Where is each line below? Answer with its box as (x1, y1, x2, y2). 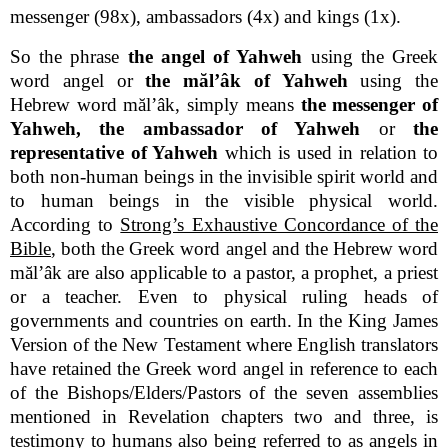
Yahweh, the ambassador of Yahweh (10, 117, 361, 139)
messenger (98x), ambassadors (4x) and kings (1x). (10, 5, 401, 27)
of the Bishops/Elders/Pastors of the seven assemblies (10, 381, 438, 403)
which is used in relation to (218, 141, 438, 163)
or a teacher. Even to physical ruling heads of (10, 285, 438, 307)
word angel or (10, 69, 146, 91)
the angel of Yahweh (127, 45, 303, 67)
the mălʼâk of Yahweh (145, 69, 348, 91)
